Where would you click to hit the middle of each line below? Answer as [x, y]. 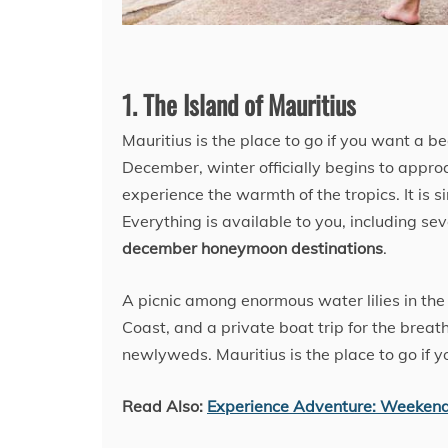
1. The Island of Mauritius [239, 105]
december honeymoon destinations [252, 248]
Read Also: [164, 406]
